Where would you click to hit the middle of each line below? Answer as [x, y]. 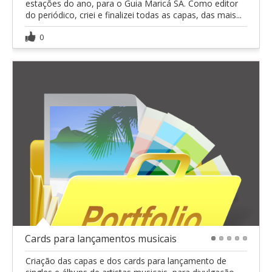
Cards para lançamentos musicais [101, 239]
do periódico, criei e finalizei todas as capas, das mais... [134, 15]
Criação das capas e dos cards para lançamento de [126, 261]
